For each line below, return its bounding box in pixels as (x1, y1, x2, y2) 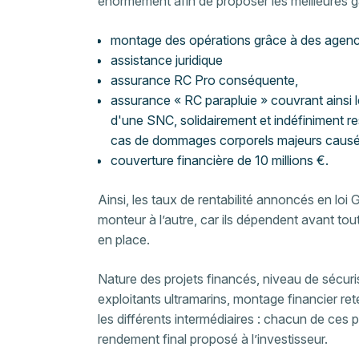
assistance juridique (111, 52, 223, 68)
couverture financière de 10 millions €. (111, 152, 329, 168)
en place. (98, 232, 153, 248)
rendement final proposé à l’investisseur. (98, 331, 331, 347)
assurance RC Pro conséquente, (111, 72, 301, 88)
